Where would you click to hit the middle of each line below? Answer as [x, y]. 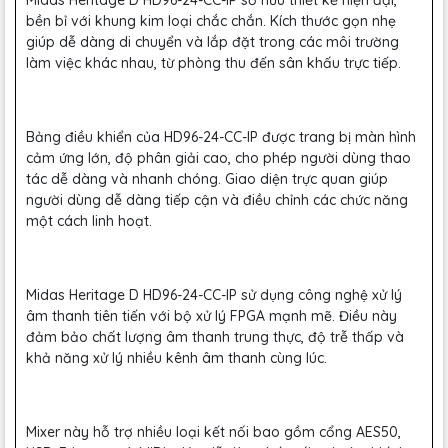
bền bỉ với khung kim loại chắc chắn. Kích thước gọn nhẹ [211, 21]
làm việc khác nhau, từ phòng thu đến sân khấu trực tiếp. [213, 63]
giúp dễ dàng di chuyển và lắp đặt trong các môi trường [212, 42]
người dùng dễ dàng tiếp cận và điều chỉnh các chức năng [217, 200]
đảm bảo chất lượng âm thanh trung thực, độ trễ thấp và [215, 337]
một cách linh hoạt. [89, 221]
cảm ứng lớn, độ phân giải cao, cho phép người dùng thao [218, 158]
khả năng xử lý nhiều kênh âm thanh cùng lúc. [176, 358]
